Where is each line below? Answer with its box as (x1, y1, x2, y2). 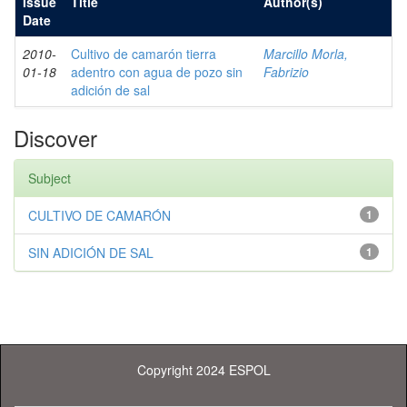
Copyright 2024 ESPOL (136, 361, 271, 379)
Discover (14, 122, 97, 154)
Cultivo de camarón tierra (71, 45, 216, 63)
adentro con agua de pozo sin (71, 63, 243, 81)
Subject (28, 169, 71, 187)
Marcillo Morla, (263, 45, 348, 63)
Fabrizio (263, 63, 309, 81)
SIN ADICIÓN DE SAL (28, 243, 154, 262)
